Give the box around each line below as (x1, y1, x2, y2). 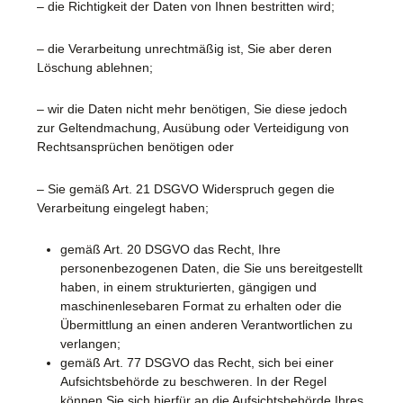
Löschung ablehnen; (37, 59, 153, 75)
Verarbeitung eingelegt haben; (37, 200, 209, 215)
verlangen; (59, 336, 121, 352)
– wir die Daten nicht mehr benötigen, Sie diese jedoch (37, 102, 347, 117)
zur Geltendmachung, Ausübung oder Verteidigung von (37, 121, 349, 136)
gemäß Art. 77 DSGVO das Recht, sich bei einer (59, 355, 334, 371)
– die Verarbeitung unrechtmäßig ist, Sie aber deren (37, 40, 332, 56)
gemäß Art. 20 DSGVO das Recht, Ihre (59, 242, 281, 257)
